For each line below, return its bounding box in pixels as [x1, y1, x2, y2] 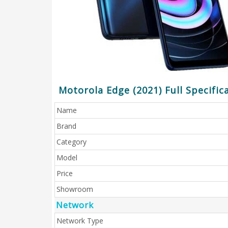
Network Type [56, 216, 103, 225]
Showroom [56, 184, 93, 194]
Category [56, 137, 87, 147]
